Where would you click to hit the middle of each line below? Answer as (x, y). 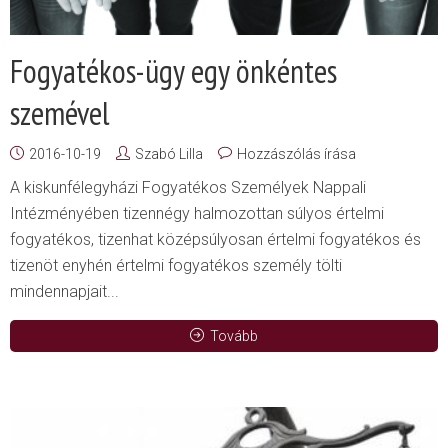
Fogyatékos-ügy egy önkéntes (173, 71)
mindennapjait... (64, 292)
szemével (60, 113)
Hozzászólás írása (296, 154)
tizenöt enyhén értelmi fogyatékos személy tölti (176, 266)
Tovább (234, 336)
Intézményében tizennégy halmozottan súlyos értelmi (197, 214)
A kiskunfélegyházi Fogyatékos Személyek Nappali (188, 188)
